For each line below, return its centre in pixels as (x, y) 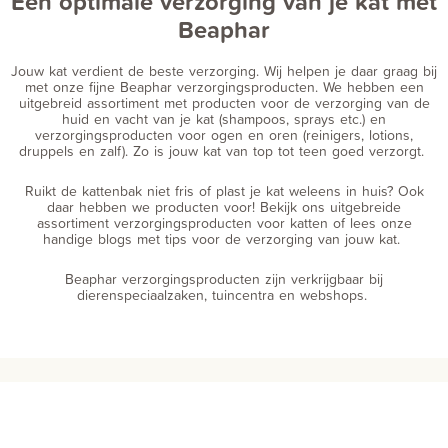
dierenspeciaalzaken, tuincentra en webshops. (224, 294)
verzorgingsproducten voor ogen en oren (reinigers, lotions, (224, 134)
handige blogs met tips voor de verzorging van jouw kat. (224, 238)
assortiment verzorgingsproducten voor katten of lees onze (224, 222)
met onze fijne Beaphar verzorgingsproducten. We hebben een (224, 86)
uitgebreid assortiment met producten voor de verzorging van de (224, 102)
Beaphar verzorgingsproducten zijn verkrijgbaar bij (224, 278)
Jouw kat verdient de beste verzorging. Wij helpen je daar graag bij (224, 70)
